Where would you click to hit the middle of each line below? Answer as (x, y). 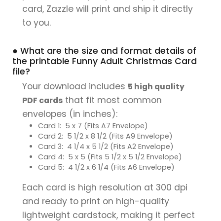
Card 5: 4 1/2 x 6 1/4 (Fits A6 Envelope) (106, 167)
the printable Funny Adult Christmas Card (105, 61)
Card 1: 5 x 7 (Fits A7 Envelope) (93, 126)
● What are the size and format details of (104, 51)
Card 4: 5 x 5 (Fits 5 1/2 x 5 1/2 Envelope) (110, 157)
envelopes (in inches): (70, 114)
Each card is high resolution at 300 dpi (105, 187)
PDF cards (42, 100)
